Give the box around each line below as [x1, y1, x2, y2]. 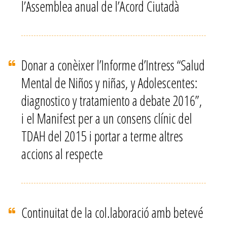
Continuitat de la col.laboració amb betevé [21, 203, 204, 222]
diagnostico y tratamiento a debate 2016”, [21, 91, 203, 110]
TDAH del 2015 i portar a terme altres [21, 127, 183, 145]
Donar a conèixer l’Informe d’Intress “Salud [21, 56, 205, 74]
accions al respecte [21, 144, 103, 163]
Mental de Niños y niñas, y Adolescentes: [21, 73, 198, 92]
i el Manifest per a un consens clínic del [21, 109, 193, 128]
